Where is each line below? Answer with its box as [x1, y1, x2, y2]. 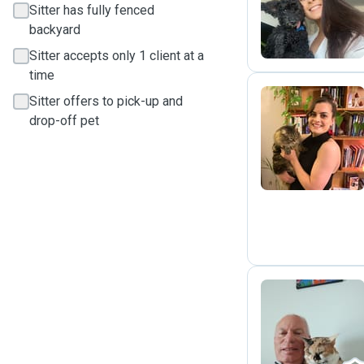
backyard [29, 22, 80, 37]
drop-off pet [29, 113, 99, 128]
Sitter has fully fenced [29, 2, 154, 18]
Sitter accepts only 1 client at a [29, 48, 204, 63]
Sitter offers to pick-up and [29, 93, 183, 109]
